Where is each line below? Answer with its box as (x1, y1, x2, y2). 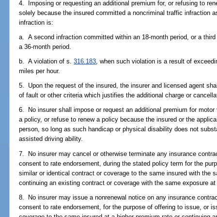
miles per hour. (19, 67, 61, 75)
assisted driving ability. (19, 135, 83, 143)
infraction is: (19, 18, 54, 26)
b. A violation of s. (19, 57, 74, 65)
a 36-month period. (19, 43, 72, 50)
